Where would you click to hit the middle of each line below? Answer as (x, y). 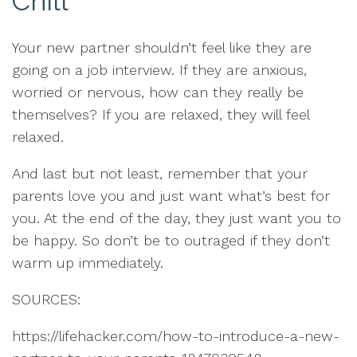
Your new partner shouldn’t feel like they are (162, 47)
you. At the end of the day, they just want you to (177, 218)
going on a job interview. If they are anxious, (159, 69)
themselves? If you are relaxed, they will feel (161, 114)
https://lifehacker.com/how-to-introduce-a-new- (176, 335)
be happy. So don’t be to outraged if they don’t (171, 240)
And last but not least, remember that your (160, 173)
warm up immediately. (88, 262)
